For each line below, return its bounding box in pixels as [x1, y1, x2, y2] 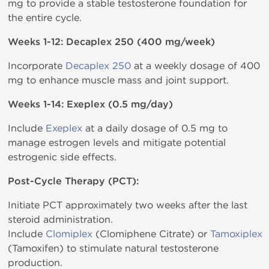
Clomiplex [46, 228, 92, 240]
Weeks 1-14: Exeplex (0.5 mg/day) [8, 98, 173, 110]
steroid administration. [8, 214, 113, 225]
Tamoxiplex [210, 228, 262, 240]
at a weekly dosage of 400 [131, 60, 260, 71]
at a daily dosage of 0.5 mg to [82, 122, 228, 134]
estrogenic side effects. [8, 151, 116, 163]
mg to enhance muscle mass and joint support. [8, 74, 229, 86]
